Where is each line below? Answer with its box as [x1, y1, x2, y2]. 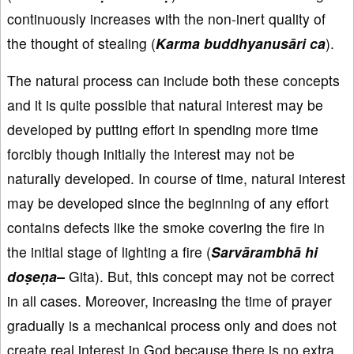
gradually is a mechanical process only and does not [7, 314, 337, 335]
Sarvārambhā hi [211, 241, 318, 262]
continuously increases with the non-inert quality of [7, 8, 326, 28]
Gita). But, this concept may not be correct [65, 265, 334, 286]
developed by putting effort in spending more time [7, 119, 318, 139]
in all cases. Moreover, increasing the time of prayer [7, 290, 332, 311]
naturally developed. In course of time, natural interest [7, 168, 345, 188]
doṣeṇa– [7, 265, 65, 286]
